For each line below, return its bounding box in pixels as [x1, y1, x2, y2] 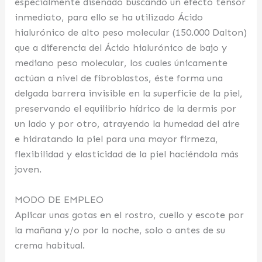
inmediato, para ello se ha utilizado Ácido [15, 12, 204, 23]
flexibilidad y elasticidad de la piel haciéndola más [15, 149, 239, 160]
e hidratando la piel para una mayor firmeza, [15, 133, 219, 145]
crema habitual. [15, 240, 85, 251]
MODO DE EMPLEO [15, 194, 104, 206]
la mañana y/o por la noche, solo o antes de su [15, 225, 226, 236]
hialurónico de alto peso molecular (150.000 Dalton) [15, 27, 247, 39]
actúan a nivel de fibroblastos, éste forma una [15, 73, 223, 84]
